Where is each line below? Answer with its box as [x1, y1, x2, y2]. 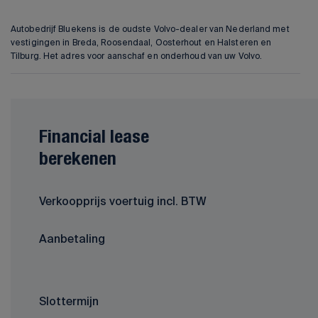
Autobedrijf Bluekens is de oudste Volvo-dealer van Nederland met [11, 24, 290, 34]
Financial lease [39, 129, 149, 147]
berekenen [39, 151, 116, 169]
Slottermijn [39, 295, 99, 308]
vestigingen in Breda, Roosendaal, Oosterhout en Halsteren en [11, 38, 272, 48]
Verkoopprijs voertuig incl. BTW [39, 194, 207, 208]
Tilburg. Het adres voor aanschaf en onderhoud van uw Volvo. [11, 51, 263, 61]
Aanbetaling [39, 232, 105, 246]
